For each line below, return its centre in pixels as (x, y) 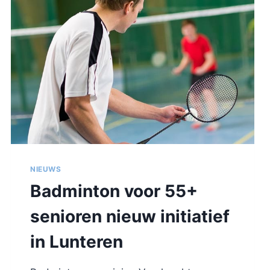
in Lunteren (77, 242)
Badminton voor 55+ (114, 191)
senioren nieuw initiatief (130, 217)
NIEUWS (46, 169)
